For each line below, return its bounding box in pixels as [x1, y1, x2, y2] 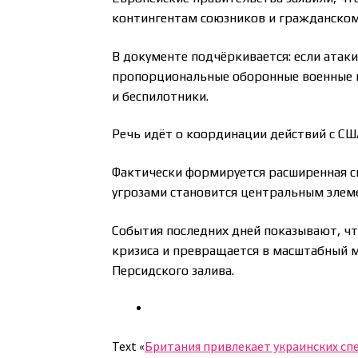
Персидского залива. [112, 262, 235, 278]
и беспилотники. [112, 88, 209, 104]
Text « [112, 337, 145, 354]
